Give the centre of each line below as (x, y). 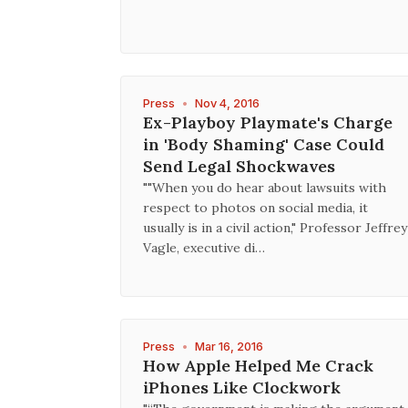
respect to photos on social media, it (255, 208)
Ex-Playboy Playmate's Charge (268, 122)
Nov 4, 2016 (227, 103)
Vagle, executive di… (204, 248)
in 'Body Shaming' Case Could (264, 144)
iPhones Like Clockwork (242, 388)
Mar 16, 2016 (229, 347)
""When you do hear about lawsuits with (265, 188)
